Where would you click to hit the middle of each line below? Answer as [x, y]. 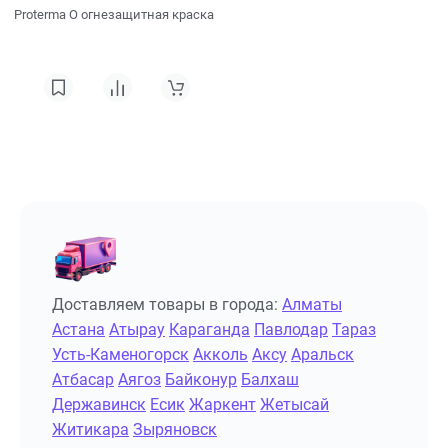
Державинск [99, 404]
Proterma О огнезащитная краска [114, 14]
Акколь [220, 354]
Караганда [209, 329]
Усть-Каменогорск [120, 354]
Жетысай [294, 404]
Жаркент [222, 404]
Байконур [201, 379]
